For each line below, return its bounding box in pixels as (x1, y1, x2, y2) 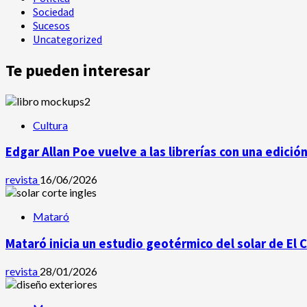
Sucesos (33, 18, 70, 32)
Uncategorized (33, 32, 102, 46)
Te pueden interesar (5, 59, 150, 81)
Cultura (33, 118, 68, 132)
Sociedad (33, 4, 74, 19)
